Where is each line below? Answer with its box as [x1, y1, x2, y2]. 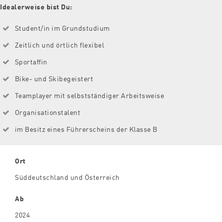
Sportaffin [14, 56, 48, 66]
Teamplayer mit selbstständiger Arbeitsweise [14, 90, 164, 100]
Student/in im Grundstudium [14, 22, 110, 33]
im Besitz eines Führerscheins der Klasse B [14, 123, 158, 134]
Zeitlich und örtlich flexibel [14, 39, 104, 50]
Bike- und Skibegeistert [14, 73, 93, 83]
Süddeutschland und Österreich [15, 171, 120, 182]
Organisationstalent [14, 107, 80, 117]
